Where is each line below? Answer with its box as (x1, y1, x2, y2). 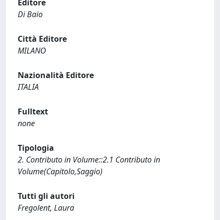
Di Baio (18, 9, 43, 20)
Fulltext (18, 106, 48, 117)
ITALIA (18, 82, 39, 92)
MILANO (18, 45, 46, 56)
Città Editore (18, 33, 67, 44)
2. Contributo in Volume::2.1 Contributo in (18, 154, 160, 165)
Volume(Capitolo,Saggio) (18, 166, 103, 177)
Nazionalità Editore (18, 70, 94, 81)
